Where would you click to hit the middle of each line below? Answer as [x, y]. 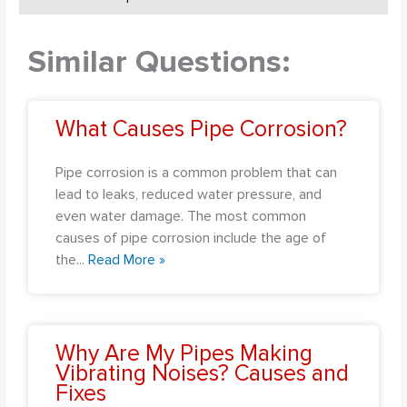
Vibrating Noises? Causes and [203, 373]
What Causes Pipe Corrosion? [202, 129]
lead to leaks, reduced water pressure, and [189, 194]
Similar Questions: [159, 61]
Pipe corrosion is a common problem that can [197, 172]
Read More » [127, 259]
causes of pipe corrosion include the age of [191, 238]
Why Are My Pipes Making [184, 353]
